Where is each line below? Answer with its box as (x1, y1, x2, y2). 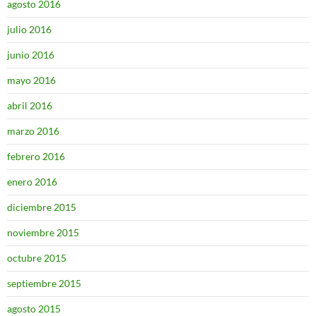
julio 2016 (7, 23, 51, 35)
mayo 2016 (7, 74, 56, 86)
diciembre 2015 (7, 201, 76, 213)
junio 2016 (7, 49, 54, 61)
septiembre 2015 (7, 277, 81, 289)
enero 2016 (7, 176, 57, 188)
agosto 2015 (7, 303, 61, 315)
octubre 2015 (7, 252, 66, 264)
